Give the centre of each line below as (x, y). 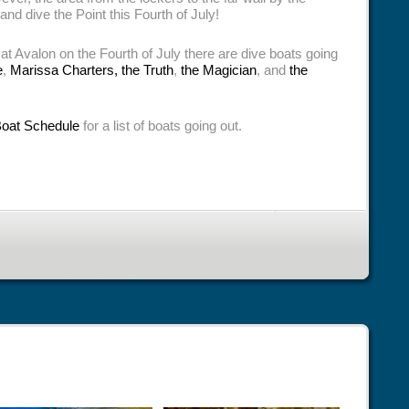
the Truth (147, 70)
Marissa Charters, (64, 70)
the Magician (219, 70)
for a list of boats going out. (161, 126)
